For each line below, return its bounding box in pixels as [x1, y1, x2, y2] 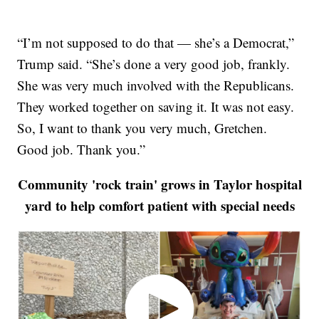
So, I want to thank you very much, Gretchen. [17, 118, 268, 137]
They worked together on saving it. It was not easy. [17, 97, 295, 115]
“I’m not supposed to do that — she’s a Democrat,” [17, 33, 295, 51]
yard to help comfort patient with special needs [24, 195, 295, 215]
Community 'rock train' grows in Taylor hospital [17, 174, 302, 194]
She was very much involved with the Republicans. [17, 75, 295, 94]
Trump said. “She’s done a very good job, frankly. [17, 54, 291, 73]
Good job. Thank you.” [17, 140, 146, 158]
